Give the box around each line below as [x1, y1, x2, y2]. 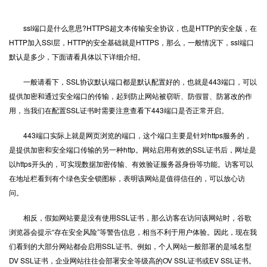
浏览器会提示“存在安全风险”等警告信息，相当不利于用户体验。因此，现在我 [9, 226, 257, 237]
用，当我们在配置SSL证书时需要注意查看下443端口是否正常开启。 [9, 105, 228, 115]
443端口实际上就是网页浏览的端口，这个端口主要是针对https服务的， [9, 130, 252, 140]
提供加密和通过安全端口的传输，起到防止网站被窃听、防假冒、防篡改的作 [9, 91, 252, 101]
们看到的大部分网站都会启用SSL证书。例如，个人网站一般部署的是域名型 [9, 241, 252, 251]
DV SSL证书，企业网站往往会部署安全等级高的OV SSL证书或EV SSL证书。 [9, 255, 256, 265]
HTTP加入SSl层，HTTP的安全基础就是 [9, 37, 136, 47]
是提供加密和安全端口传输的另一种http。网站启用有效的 [9, 144, 193, 154]
